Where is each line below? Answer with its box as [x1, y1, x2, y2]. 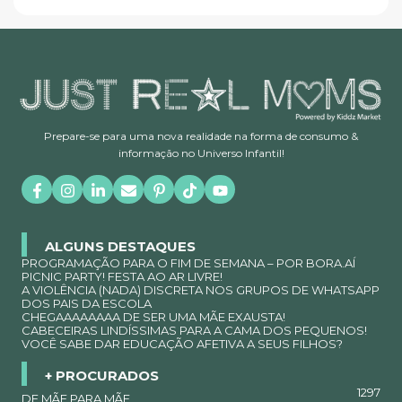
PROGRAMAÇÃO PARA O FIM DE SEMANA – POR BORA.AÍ [22, 256, 355, 271]
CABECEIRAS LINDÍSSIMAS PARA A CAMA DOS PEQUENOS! [22, 323, 367, 338]
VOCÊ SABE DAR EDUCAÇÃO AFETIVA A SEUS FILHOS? [22, 336, 343, 352]
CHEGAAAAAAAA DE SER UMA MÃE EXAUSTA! [22, 310, 285, 325]
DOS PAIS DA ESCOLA [22, 296, 152, 311]
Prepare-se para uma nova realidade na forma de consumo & [44, 129, 358, 144]
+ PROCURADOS [45, 367, 159, 385]
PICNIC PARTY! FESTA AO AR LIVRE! [22, 269, 223, 284]
